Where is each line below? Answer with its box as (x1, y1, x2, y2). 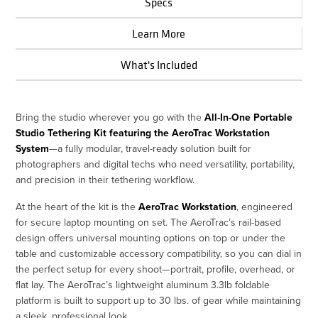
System (16, 141, 50, 156)
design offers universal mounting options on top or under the (16, 231, 286, 246)
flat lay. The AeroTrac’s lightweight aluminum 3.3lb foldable (16, 278, 270, 292)
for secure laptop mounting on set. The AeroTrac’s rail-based (16, 215, 282, 230)
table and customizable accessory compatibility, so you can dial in (16, 246, 302, 261)
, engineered (236, 199, 293, 214)
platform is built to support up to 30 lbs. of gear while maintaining (16, 293, 302, 308)
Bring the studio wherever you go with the (16, 110, 205, 125)
